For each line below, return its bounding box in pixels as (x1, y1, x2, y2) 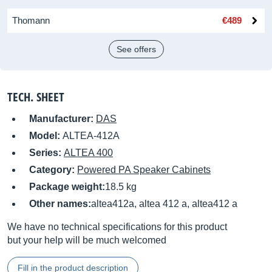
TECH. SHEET (7, 89, 64, 105)
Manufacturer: (29, 114, 96, 124)
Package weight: (29, 182, 105, 192)
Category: (29, 165, 77, 175)
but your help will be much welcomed (7, 235, 166, 245)
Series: (29, 148, 64, 158)
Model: (29, 131, 63, 141)
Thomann (12, 15, 50, 25)
